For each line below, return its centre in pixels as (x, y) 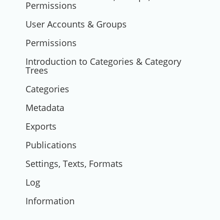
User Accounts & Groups (76, 24)
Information (50, 201)
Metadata (45, 108)
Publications (51, 145)
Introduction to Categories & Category (103, 61)
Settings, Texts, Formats (74, 164)
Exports (41, 126)
